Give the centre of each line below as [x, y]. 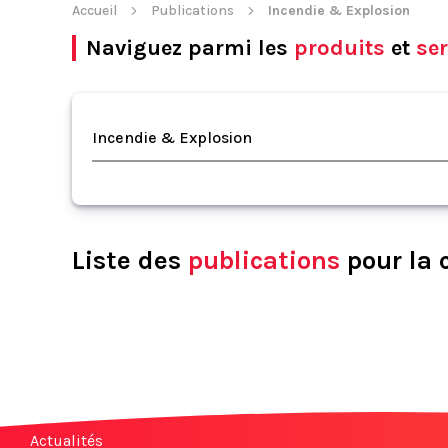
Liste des [130, 260]
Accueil [94, 10]
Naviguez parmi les [190, 48]
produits [339, 48]
